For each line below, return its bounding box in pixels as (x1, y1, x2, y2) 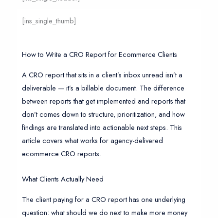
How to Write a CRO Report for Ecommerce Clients (21, 49, 177, 60)
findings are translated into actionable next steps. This (21, 122, 182, 132)
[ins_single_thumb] (21, 16, 76, 26)
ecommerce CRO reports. (21, 148, 101, 159)
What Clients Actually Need (21, 174, 104, 184)
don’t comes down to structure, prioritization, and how (21, 109, 185, 119)
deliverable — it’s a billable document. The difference (21, 82, 184, 93)
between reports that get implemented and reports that (21, 95, 185, 106)
